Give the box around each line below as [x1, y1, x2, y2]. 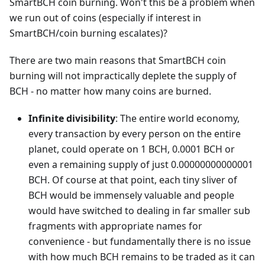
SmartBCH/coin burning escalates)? [9, 27, 167, 40]
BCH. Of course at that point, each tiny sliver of [28, 173, 237, 187]
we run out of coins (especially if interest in [9, 11, 201, 25]
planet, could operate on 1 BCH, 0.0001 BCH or [28, 143, 235, 156]
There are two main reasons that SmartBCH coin [9, 54, 226, 67]
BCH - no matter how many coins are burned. [9, 85, 211, 98]
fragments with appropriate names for [28, 219, 202, 233]
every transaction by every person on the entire [28, 127, 241, 141]
